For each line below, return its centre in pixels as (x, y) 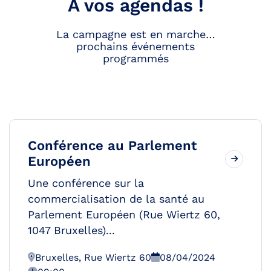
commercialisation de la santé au (116, 198)
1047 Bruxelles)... (71, 230)
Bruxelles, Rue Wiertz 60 (93, 257)
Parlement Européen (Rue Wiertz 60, (124, 214)
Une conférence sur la (86, 183)
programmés (135, 58)
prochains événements (135, 46)
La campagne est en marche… (135, 34)
